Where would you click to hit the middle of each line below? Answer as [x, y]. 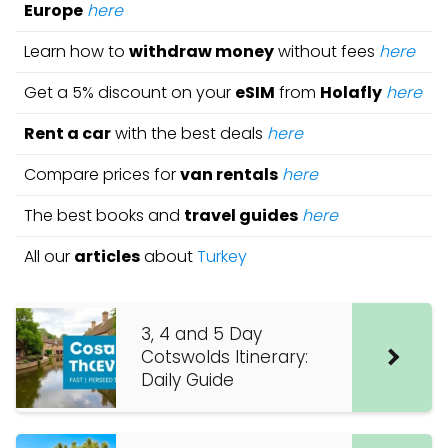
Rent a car [67, 133]
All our [49, 256]
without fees [326, 51]
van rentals [229, 174]
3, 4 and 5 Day [201, 334]
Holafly [351, 92]
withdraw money [201, 51]
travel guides [241, 215]
